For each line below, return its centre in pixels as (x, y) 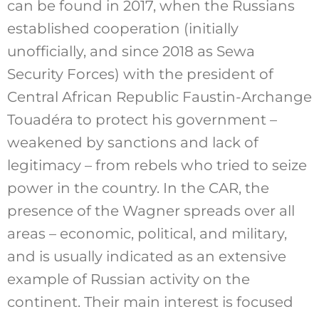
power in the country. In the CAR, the (138, 188)
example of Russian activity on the (128, 279)
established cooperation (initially (122, 28)
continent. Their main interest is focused (150, 302)
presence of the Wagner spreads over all (151, 210)
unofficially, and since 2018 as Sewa (131, 51)
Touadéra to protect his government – (142, 119)
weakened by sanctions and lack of (132, 142)
